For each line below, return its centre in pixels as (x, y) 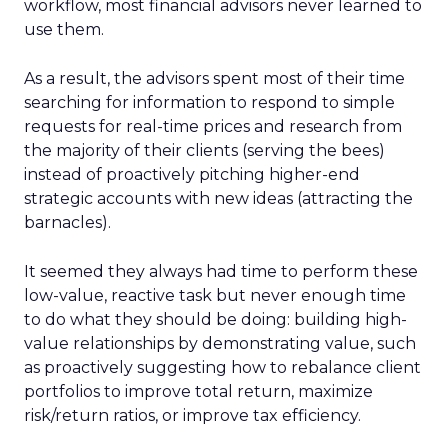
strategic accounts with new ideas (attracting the (218, 198)
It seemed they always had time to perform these (221, 271)
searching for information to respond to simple (209, 102)
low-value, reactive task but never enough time (215, 295)
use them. (64, 29)
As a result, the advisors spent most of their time (214, 78)
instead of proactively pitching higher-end (192, 174)
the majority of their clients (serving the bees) (204, 150)
